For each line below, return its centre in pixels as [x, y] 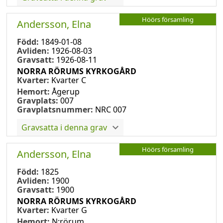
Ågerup [66, 91]
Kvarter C [69, 80]
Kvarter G [69, 210]
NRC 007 [111, 109]
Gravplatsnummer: [55, 109]
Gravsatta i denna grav [64, 127]
